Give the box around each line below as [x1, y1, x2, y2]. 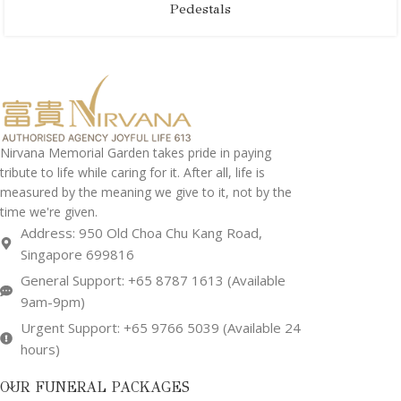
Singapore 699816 [20, 244, 134, 263]
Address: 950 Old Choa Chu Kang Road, [20, 223, 262, 242]
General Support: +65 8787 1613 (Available [20, 270, 286, 289]
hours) [20, 339, 60, 358]
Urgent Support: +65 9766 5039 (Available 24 [20, 318, 301, 337]
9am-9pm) [20, 292, 85, 311]
